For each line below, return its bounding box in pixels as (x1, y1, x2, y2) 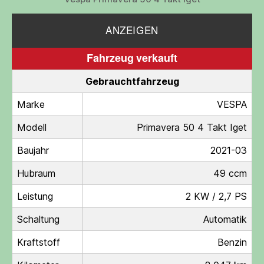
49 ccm (213, 167, 247, 180)
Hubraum (17, 167, 55, 180)
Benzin (217, 236, 247, 249)
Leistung (17, 190, 53, 203)
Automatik (203, 213, 247, 226)
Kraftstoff (17, 236, 60, 249)
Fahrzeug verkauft (87, 52, 177, 66)
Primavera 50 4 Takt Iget (137, 121, 247, 134)
